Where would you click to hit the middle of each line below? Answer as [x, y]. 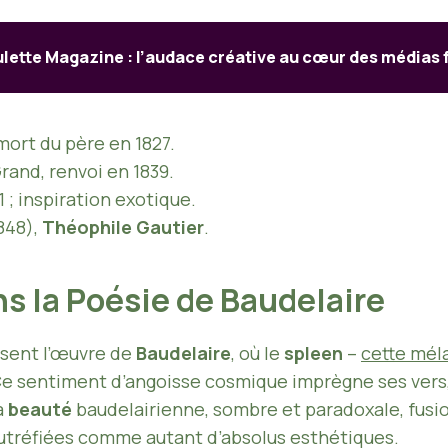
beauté [40, 408]
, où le [257, 352]
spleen [313, 352]
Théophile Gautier [123, 226]
